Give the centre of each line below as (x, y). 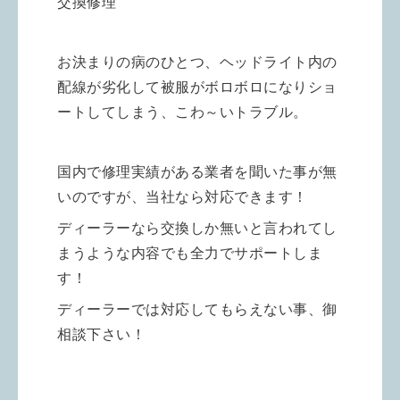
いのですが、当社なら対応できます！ (183, 196)
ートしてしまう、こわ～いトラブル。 (183, 112)
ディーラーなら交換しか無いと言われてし (197, 228)
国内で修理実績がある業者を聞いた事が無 (197, 171)
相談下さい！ (101, 334)
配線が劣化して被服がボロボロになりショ (197, 87)
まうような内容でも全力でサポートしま (190, 253)
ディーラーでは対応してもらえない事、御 (197, 309)
